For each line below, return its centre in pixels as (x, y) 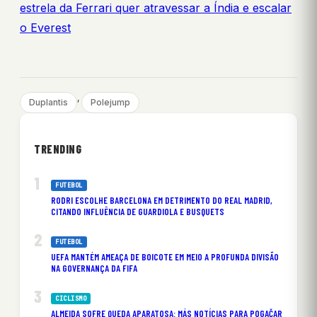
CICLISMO (71, 298)
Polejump (110, 102)
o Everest (45, 27)
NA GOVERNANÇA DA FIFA (94, 268)
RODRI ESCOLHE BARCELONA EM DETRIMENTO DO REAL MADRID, (162, 200)
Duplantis (48, 102)
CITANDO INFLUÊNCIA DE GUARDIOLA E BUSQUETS (138, 211)
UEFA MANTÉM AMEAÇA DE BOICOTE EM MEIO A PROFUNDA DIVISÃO (165, 257)
